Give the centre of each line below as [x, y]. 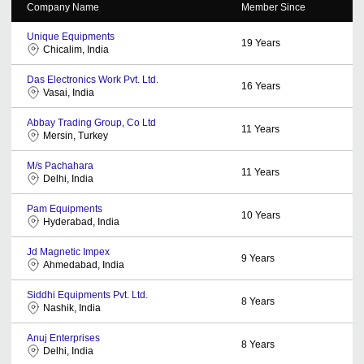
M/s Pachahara [60, 165]
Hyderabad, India [81, 221]
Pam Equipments [65, 208]
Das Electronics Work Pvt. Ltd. [93, 79]
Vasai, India [69, 92]
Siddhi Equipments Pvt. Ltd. [87, 295]
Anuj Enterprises [63, 338]
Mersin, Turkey [76, 135]
